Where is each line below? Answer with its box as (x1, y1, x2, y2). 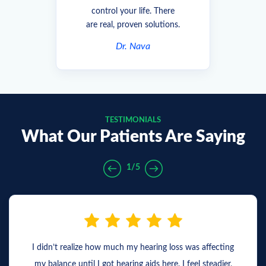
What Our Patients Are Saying (21, 128, 245, 145)
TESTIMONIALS (105, 116, 161, 125)
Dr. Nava (116, 42, 150, 52)
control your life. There (91, 7, 175, 16)
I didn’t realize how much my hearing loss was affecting (32, 243, 234, 252)
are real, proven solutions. (86, 21, 180, 30)
